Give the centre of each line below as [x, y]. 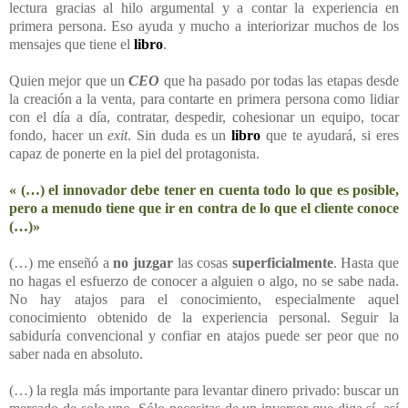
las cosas [203, 262]
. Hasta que [366, 262]
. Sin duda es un [180, 135]
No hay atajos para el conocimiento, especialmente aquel [204, 299]
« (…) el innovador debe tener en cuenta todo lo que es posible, [204, 189]
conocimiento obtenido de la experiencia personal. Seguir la [204, 317]
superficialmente [282, 262]
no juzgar [143, 262]
